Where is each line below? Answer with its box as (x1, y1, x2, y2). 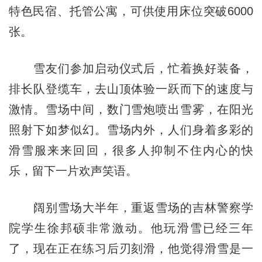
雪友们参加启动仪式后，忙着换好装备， (8, 61, 254, 75)
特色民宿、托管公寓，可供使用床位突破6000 (8, 4, 254, 18)
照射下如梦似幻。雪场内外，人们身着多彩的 (8, 123, 254, 136)
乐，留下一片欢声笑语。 (8, 164, 137, 177)
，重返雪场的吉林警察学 (119, 201, 254, 214)
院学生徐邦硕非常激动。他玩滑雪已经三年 (8, 221, 254, 235)
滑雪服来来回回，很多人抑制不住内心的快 (8, 143, 254, 157)
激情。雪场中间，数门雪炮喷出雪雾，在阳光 (8, 102, 254, 116)
